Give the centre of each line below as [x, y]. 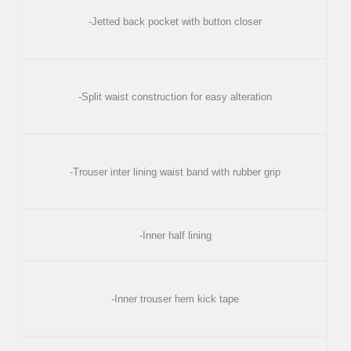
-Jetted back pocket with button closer [175, 22]
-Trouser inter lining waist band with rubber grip [175, 172]
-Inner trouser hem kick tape [175, 299]
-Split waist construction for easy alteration [175, 97]
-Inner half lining [175, 236]
